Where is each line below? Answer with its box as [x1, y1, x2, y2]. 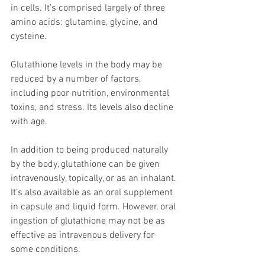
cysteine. [11, 31, 47, 43]
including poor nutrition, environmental [11, 88, 172, 100]
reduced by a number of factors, [11, 73, 143, 86]
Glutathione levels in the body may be [11, 59, 164, 72]
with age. [11, 116, 47, 128]
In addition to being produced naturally [11, 144, 170, 157]
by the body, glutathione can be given [11, 159, 162, 171]
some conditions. [11, 244, 80, 256]
